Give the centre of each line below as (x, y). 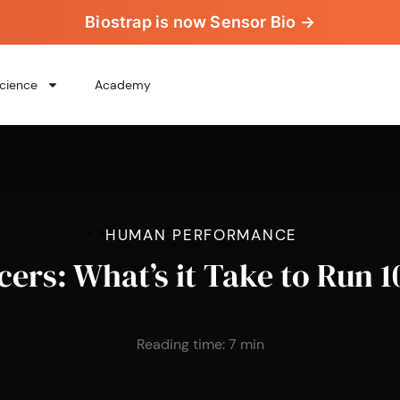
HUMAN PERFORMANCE (201, 235)
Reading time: (180, 344)
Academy (122, 85)
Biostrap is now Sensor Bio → (200, 22)
